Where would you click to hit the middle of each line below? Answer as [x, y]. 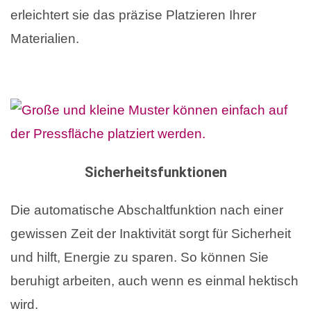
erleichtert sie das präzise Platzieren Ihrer [133, 15]
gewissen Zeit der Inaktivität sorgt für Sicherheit [151, 233]
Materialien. [45, 39]
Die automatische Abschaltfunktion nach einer [147, 210]
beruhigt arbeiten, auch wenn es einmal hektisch [154, 280]
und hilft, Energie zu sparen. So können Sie [140, 257]
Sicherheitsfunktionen [155, 172]
